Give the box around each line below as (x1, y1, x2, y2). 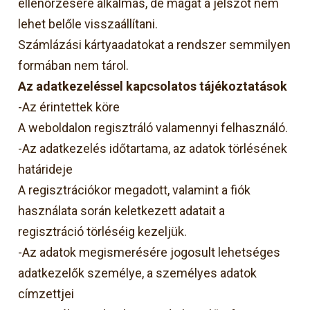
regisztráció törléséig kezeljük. (18, 224, 188, 239)
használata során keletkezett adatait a (18, 203, 226, 218)
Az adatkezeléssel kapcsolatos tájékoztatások (18, 78, 288, 93)
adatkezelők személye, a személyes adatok (18, 265, 257, 280)
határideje (18, 161, 73, 176)
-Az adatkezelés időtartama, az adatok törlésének (18, 140, 288, 156)
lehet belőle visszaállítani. (18, 16, 158, 31)
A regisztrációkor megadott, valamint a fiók (18, 182, 251, 197)
